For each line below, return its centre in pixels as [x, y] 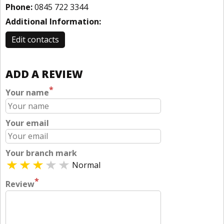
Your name [27, 93]
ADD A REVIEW [44, 74]
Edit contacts [35, 39]
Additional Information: [53, 21]
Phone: [19, 7]
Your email [27, 123]
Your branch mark [41, 153]
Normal [86, 165]
